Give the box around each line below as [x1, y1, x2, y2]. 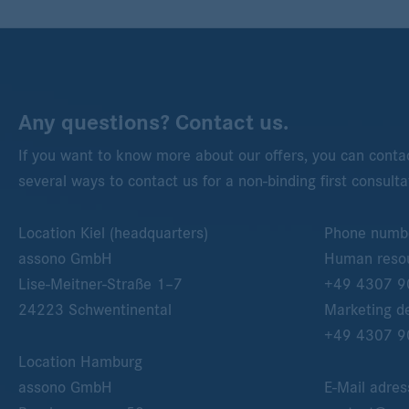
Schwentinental [68, 302, 172, 320]
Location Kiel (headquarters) [18, 225, 208, 243]
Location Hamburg [18, 353, 142, 371]
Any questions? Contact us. [18, 111, 288, 135]
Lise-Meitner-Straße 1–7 [18, 277, 183, 294]
